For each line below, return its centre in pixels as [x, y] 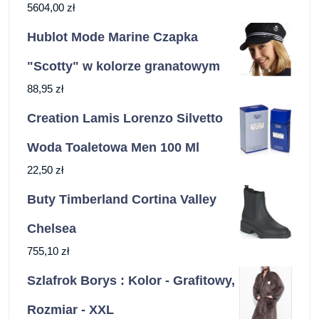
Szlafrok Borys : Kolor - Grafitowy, [131, 281]
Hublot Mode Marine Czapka [113, 37]
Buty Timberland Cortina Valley [122, 200]
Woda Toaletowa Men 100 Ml [113, 148]
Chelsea [52, 229]
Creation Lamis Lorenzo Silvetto [125, 119]
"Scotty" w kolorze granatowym [124, 67]
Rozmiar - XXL [70, 310]
